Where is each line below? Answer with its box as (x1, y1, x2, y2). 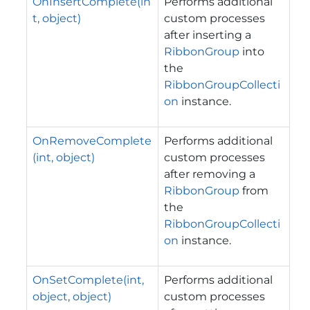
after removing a (164, 167, 255, 181)
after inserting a (164, 28, 251, 42)
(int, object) (33, 150, 95, 164)
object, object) (33, 289, 111, 303)
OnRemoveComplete (33, 134, 152, 147)
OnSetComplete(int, (33, 273, 144, 286)
